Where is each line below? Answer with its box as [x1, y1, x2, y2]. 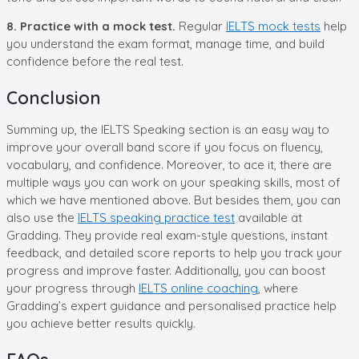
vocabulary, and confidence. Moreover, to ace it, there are [6, 156, 332, 172]
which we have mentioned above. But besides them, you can [6, 192, 341, 208]
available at [235, 209, 302, 225]
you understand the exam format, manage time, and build [6, 35, 325, 51]
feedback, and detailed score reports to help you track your [6, 244, 342, 260]
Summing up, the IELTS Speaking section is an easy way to [6, 121, 329, 137]
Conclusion [6, 86, 101, 109]
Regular [179, 18, 226, 34]
